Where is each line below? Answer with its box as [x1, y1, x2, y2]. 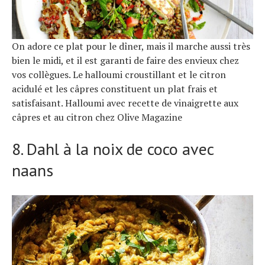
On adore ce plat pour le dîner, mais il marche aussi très [12, 39, 250, 53]
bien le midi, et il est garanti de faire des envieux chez [12, 53, 239, 67]
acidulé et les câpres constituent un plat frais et [12, 82, 218, 95]
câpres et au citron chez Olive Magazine [12, 110, 182, 124]
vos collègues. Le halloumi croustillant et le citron [12, 67, 226, 81]
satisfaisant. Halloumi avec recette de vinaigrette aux [12, 96, 238, 109]
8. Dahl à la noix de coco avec [12, 137, 214, 160]
